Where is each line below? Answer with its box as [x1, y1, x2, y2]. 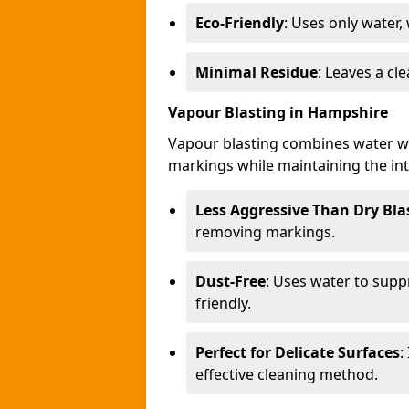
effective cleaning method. [195, 364, 378, 384]
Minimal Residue [195, 62, 318, 82]
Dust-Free [195, 271, 266, 291]
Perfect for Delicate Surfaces [195, 342, 400, 362]
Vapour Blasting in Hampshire [168, 102, 388, 122]
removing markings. [195, 222, 335, 242]
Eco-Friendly [195, 13, 284, 33]
